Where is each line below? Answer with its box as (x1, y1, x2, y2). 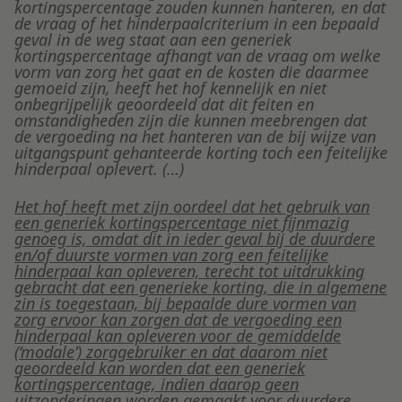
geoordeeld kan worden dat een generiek (14, 357, 305, 380)
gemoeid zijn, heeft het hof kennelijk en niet (14, 77, 327, 100)
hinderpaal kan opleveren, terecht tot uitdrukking (14, 260, 364, 283)
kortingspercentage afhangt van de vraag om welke (14, 45, 380, 67)
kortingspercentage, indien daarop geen (14, 373, 299, 396)
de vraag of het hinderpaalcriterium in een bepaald (14, 13, 379, 35)
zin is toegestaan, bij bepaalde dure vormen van (14, 293, 356, 315)
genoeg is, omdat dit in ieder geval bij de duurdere (14, 228, 375, 250)
